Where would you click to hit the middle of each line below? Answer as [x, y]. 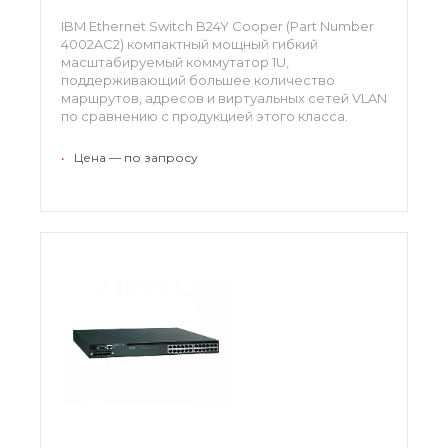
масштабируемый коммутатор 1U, [175, 61]
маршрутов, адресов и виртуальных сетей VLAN [224, 97]
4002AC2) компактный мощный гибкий [189, 43]
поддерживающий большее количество [198, 79]
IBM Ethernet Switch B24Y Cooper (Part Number [217, 25]
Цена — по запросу [136, 157]
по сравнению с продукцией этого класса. [204, 115]
